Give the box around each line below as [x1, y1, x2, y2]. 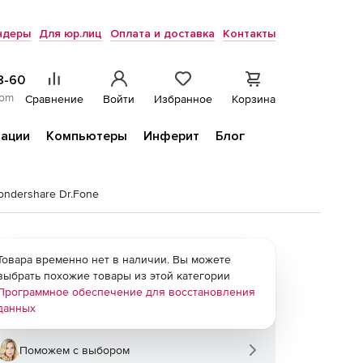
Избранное [154, 92, 212, 105]
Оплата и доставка [110, 27, 215, 41]
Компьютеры [46, 128, 127, 144]
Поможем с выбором [19, 344, 130, 357]
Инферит [143, 128, 199, 144]
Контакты [223, 27, 275, 41]
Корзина [232, 92, 275, 105]
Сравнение [25, 92, 83, 105]
